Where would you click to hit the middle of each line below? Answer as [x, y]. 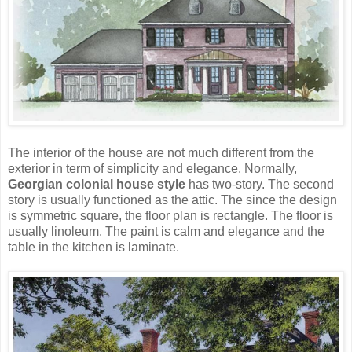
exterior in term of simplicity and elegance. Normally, [152, 169]
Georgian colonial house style [97, 185]
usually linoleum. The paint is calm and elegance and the [166, 232]
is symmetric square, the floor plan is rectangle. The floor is [170, 216]
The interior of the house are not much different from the [161, 153]
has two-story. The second [260, 185]
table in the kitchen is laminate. [93, 247]
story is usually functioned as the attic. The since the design [172, 200]
